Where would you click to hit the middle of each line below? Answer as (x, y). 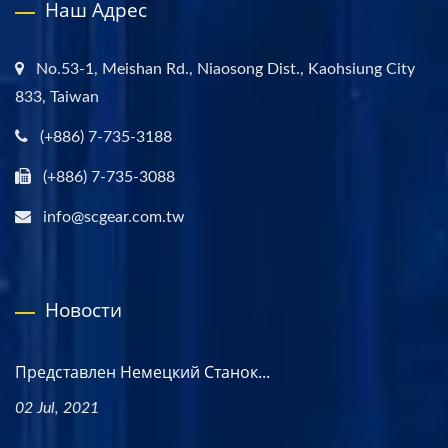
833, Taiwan (57, 96)
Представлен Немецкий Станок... (142, 371)
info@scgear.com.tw (114, 216)
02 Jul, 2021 (57, 407)
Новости (83, 309)
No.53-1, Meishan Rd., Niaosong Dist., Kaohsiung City (225, 68)
